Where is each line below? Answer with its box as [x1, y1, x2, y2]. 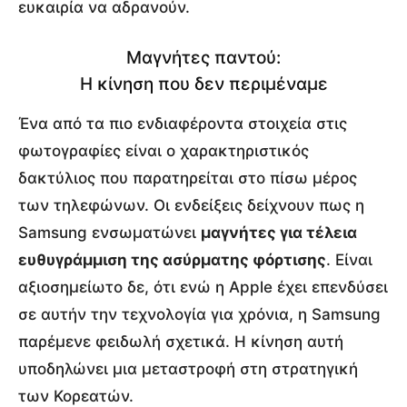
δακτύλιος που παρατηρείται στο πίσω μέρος [18, 168, 357, 187]
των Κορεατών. [18, 386, 134, 405]
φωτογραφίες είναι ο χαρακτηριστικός [18, 141, 309, 160]
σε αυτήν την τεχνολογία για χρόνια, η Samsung [18, 304, 381, 323]
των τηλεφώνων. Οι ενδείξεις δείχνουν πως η [18, 195, 364, 214]
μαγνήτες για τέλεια [201, 223, 357, 242]
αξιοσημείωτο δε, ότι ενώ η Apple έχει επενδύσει [18, 277, 388, 296]
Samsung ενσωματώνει [18, 223, 201, 242]
